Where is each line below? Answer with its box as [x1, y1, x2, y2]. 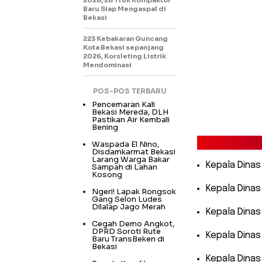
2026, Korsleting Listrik [83, 52, 166, 61]
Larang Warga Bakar [92, 154, 170, 165]
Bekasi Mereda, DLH [92, 107, 168, 118]
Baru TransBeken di [92, 234, 164, 244]
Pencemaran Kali [92, 99, 155, 110]
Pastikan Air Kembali [92, 115, 170, 125]
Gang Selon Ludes [92, 194, 162, 205]
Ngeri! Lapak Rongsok [92, 187, 176, 197]
